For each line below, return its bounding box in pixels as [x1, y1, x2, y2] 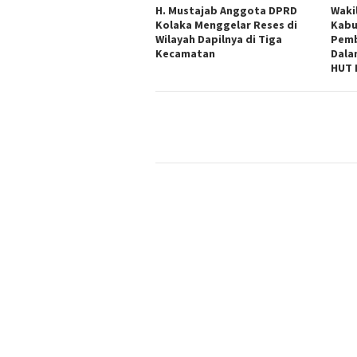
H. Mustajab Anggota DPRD [155, 3, 297, 18]
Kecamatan [155, 46, 215, 61]
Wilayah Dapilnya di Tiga [155, 32, 282, 47]
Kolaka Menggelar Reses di [155, 18, 297, 33]
